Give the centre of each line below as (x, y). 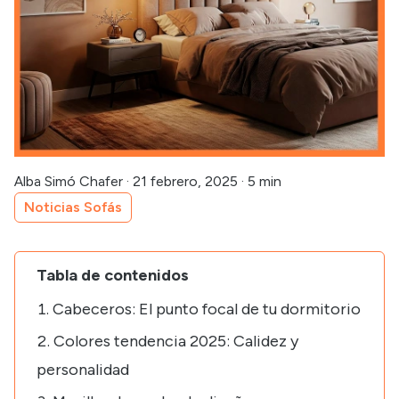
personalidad (83, 370)
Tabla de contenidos (113, 276)
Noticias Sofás (73, 208)
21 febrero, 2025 (185, 182)
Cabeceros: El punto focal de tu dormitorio (207, 309)
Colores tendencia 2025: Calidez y (176, 342)
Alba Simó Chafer (69, 182)
